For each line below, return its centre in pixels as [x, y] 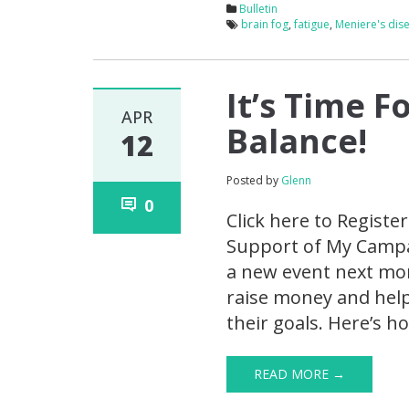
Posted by [254, 181]
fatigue [312, 25]
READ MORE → [300, 374]
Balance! [297, 142]
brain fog [265, 25]
